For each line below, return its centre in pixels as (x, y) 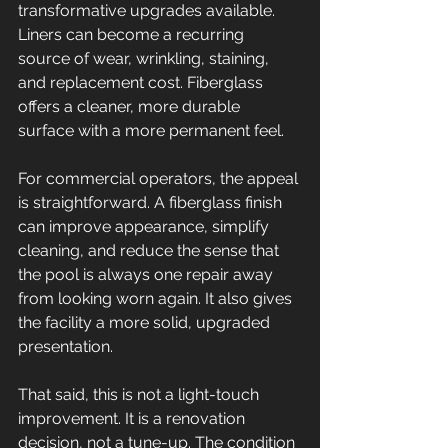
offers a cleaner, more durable (131, 106)
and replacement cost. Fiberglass (142, 82)
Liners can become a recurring (133, 34)
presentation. (65, 346)
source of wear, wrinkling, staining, (145, 58)
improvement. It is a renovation (133, 418)
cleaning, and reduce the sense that (150, 250)
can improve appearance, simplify (145, 226)
